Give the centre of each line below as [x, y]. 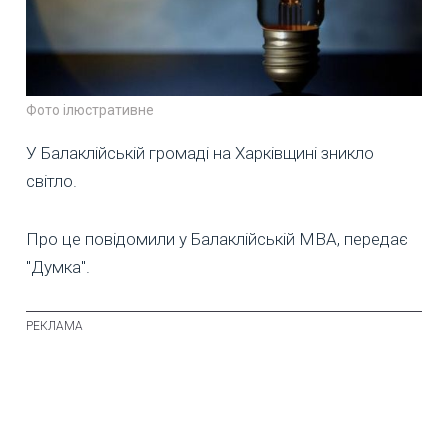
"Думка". [58, 267]
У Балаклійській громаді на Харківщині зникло [200, 153]
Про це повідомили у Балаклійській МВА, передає [217, 239]
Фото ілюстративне [90, 110]
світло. [51, 181]
